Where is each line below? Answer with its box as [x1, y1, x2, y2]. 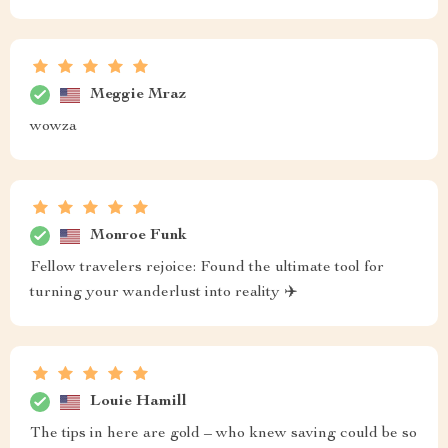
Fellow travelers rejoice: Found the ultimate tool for [30, 260, 384, 276]
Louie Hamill [90, 393, 187, 410]
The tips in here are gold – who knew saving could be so [30, 426, 417, 442]
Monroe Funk [90, 227, 187, 244]
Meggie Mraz [90, 86, 186, 103]
